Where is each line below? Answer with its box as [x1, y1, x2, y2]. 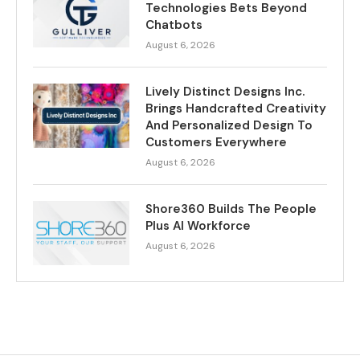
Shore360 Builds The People [145, 200, 317, 217]
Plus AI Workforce [145, 217, 251, 234]
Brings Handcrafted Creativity [145, 100, 326, 117]
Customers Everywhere [145, 133, 287, 150]
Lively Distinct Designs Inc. [145, 83, 305, 100]
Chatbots [145, 16, 202, 33]
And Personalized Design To [145, 117, 313, 133]
